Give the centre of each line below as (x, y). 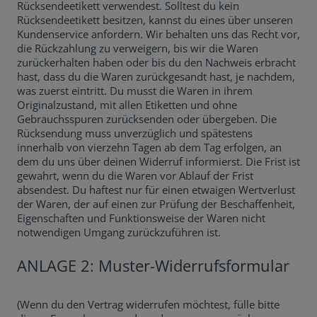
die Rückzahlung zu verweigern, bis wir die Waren (138, 48)
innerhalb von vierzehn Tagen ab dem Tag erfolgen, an (149, 147)
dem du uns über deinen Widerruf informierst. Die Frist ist (158, 161)
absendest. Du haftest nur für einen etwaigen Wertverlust (156, 190)
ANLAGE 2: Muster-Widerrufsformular (153, 265)
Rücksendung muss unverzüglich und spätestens (135, 133)
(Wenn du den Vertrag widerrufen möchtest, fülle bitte (148, 304)
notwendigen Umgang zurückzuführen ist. (119, 232)
